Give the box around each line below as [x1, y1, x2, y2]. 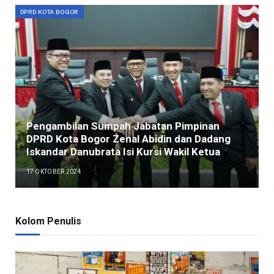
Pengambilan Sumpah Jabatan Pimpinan [26, 120, 220, 133]
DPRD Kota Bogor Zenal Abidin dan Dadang [26, 133, 231, 146]
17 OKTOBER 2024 [26, 168, 82, 176]
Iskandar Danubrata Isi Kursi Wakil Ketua [26, 146, 220, 158]
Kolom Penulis [15, 215, 81, 227]
